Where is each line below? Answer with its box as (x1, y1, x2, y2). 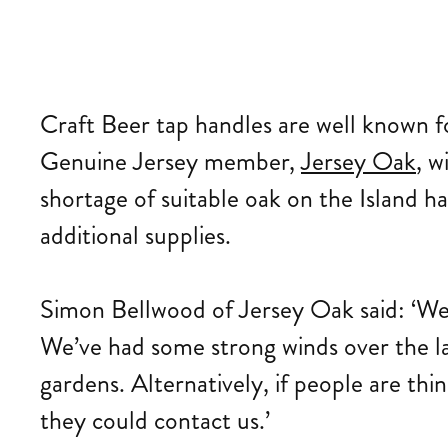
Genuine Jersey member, (40, 143, 301, 180)
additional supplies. (40, 217, 231, 254)
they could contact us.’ (40, 402, 270, 439)
